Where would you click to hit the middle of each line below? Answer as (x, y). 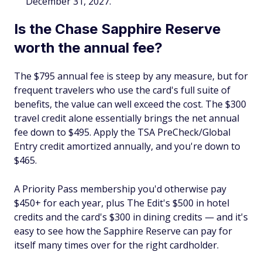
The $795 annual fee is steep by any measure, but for (131, 76)
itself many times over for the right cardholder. (116, 245)
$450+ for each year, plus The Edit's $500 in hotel (122, 203)
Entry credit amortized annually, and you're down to (127, 146)
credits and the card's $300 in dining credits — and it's (131, 217)
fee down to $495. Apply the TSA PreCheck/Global (122, 132)
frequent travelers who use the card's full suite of (122, 90)
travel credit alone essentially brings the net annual (127, 118)
